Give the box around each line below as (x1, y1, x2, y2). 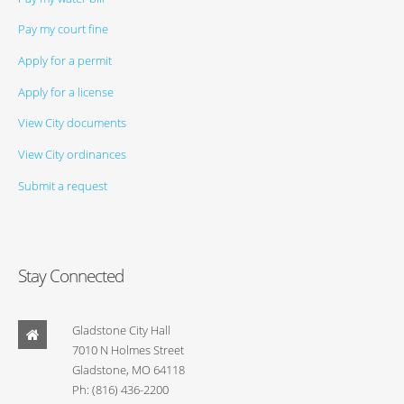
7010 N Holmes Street (72, 342, 184, 359)
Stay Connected (18, 264, 124, 289)
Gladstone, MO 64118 (72, 362, 185, 379)
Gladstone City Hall (72, 322, 170, 339)
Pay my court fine (18, 21, 108, 38)
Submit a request (18, 177, 107, 194)
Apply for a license (18, 83, 114, 100)
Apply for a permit (18, 52, 112, 69)
